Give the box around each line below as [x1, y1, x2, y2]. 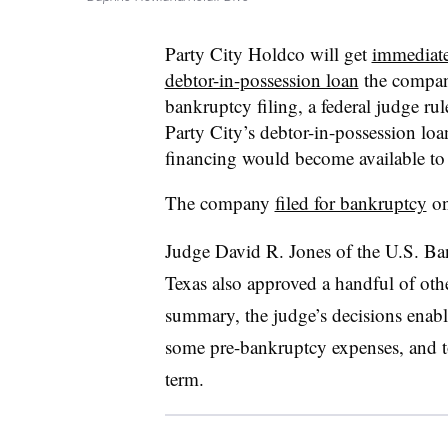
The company [164, 189, 275, 215]
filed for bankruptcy [274, 189, 427, 215]
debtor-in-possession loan [164, 66, 359, 92]
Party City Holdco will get [164, 40, 372, 66]
